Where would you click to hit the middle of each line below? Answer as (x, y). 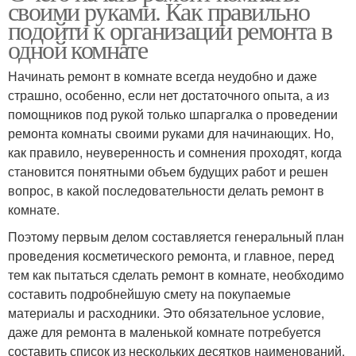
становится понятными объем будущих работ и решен (168, 171)
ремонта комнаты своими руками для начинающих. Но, (171, 133)
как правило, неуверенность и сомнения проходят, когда (175, 152)
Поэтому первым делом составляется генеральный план (176, 236)
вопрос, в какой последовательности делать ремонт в (166, 190)
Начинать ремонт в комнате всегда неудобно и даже (163, 75)
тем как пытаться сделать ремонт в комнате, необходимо (176, 274)
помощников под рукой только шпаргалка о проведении (173, 114)
